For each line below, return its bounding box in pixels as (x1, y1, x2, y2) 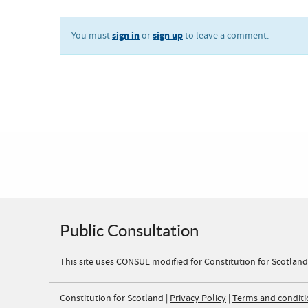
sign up (153, 29, 183, 42)
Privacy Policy (170, 292, 226, 305)
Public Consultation (60, 221, 199, 240)
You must (71, 30, 112, 42)
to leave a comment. (183, 30, 269, 42)
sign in (112, 29, 140, 42)
